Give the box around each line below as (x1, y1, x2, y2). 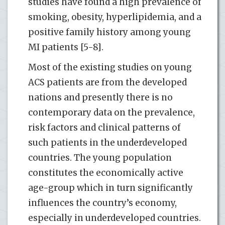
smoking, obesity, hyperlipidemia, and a (28, 11, 201, 23)
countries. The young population (28, 152, 172, 163)
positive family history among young (28, 26, 191, 38)
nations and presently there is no (28, 91, 173, 103)
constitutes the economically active (28, 167, 183, 178)
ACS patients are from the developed (28, 76, 187, 88)
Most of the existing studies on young (28, 61, 192, 73)
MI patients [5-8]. (28, 41, 103, 53)
